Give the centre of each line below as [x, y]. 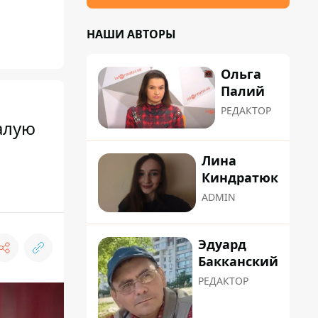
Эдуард [222, 244]
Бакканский [238, 261]
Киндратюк [240, 178]
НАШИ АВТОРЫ [131, 34]
